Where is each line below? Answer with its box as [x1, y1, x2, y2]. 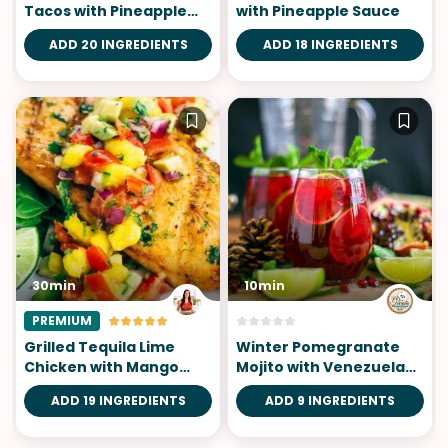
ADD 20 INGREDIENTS [48, 35, 188, 53]
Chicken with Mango [24, 356, 179, 377]
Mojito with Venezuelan [236, 356, 415, 377]
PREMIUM [32, 311, 92, 329]
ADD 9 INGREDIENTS [265, 391, 395, 409]
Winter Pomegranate [236, 336, 400, 357]
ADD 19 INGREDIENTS [50, 391, 186, 409]
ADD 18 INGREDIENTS [262, 35, 398, 53]
